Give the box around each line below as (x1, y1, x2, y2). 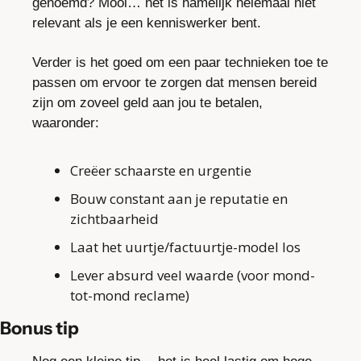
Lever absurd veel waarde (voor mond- (70, 266, 315, 285)
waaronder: (32, 115, 99, 131)
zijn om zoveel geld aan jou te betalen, (32, 95, 263, 111)
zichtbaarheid (70, 210, 159, 229)
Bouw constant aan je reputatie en (70, 189, 288, 209)
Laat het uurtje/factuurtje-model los (70, 238, 301, 257)
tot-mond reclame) (70, 286, 189, 305)
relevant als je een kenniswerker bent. (32, 15, 261, 31)
